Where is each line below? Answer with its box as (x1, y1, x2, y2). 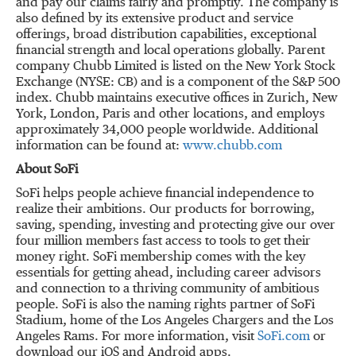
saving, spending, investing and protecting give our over (16, 219, 335, 232)
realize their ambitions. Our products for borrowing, (16, 203, 315, 216)
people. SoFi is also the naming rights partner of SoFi (16, 299, 315, 311)
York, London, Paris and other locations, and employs (16, 108, 325, 121)
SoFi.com (257, 331, 310, 343)
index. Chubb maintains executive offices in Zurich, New (16, 92, 338, 105)
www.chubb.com (183, 140, 282, 153)
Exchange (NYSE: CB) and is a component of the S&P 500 (16, 76, 340, 89)
